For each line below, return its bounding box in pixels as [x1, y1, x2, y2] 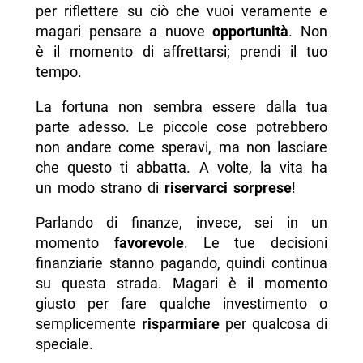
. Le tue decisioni [183, 234, 328, 252]
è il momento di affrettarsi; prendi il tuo [35, 43, 328, 61]
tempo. [35, 63, 82, 81]
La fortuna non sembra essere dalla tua [35, 98, 328, 116]
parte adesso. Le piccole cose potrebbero [35, 118, 328, 136]
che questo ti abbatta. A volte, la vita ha [35, 159, 328, 177]
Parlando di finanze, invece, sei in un [35, 214, 328, 232]
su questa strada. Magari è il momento [35, 275, 328, 293]
